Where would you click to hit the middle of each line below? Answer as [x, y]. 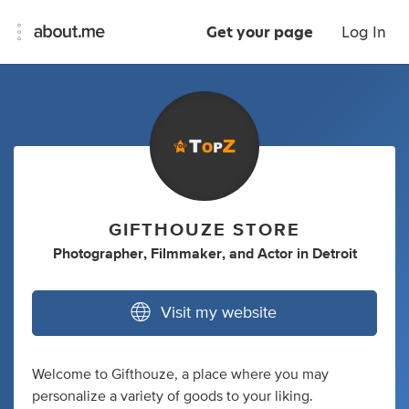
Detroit [334, 254]
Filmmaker [186, 254]
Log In [364, 32]
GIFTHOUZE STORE [204, 230]
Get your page [260, 32]
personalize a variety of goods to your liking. [173, 396]
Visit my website [219, 313]
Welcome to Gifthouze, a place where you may [180, 374]
